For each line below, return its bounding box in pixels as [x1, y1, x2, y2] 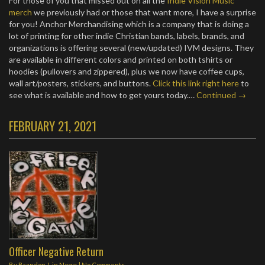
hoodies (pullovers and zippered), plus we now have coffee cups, [9, 66, 244, 76]
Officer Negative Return [9, 243, 104, 259]
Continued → [196, 90, 246, 100]
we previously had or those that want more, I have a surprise [32, 7, 256, 17]
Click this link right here [153, 78, 239, 88]
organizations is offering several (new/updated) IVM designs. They [9, 43, 254, 53]
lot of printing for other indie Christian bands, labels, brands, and [9, 31, 244, 41]
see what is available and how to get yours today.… [9, 90, 196, 100]
